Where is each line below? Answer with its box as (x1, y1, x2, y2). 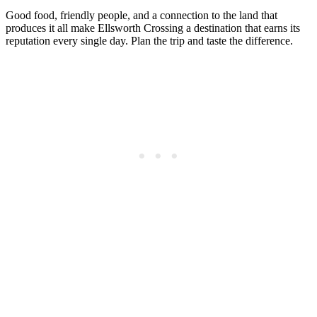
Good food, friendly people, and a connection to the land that (6, 8, 277, 21)
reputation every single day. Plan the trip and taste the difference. (6, 34, 293, 47)
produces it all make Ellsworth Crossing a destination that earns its (6, 21, 300, 34)
